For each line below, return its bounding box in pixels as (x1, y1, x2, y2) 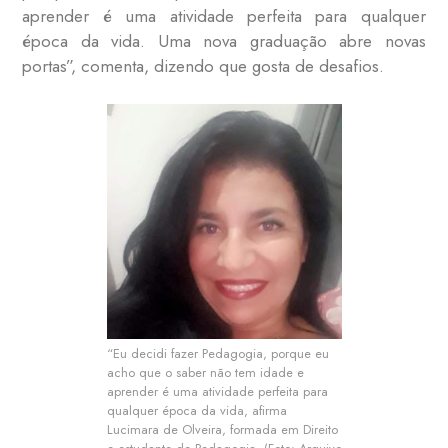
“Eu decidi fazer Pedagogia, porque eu (106, 344, 329, 364)
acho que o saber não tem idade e (106, 363, 304, 383)
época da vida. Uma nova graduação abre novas (22, 28, 426, 53)
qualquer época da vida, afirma (106, 401, 287, 421)
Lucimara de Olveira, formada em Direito (106, 420, 338, 440)
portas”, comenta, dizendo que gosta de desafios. (22, 53, 385, 78)
